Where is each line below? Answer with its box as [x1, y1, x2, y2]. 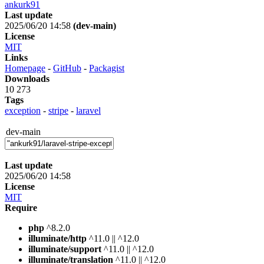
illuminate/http [28, 233, 87, 243]
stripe [48, 105, 68, 115]
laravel [76, 105, 101, 115]
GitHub [53, 62, 81, 73]
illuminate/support [28, 243, 101, 254]
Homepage [5, 62, 45, 73]
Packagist [89, 62, 124, 73]
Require [5, 202, 37, 213]
